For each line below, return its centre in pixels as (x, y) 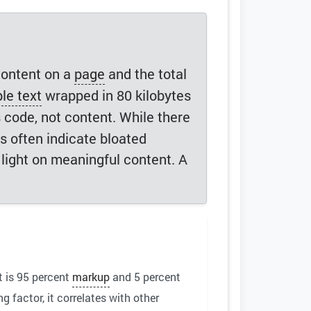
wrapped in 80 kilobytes (116, 95)
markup (91, 277)
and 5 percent (145, 277)
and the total (146, 74)
